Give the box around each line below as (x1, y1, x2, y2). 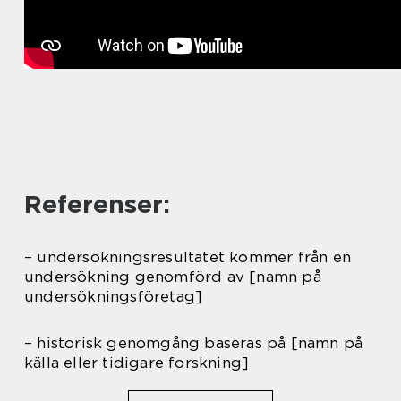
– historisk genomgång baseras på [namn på (24, 334, 363, 353)
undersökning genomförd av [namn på (24, 268, 321, 286)
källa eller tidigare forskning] (24, 354, 250, 372)
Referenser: (24, 189, 170, 220)
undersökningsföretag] (24, 287, 203, 306)
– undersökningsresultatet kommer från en (24, 248, 352, 267)
